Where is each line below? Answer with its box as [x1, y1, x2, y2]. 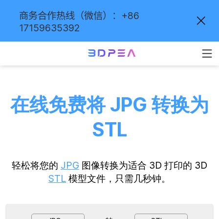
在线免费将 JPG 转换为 [10, 92, 209, 116]
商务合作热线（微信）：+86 [19, 9, 139, 22]
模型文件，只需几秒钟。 [66, 172, 171, 184]
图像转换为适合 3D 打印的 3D [79, 159, 207, 171]
